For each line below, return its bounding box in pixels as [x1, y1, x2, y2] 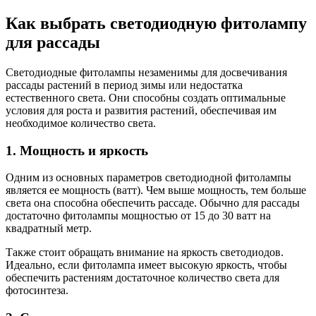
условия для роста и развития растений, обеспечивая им [6, 104, 276, 116]
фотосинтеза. [6, 284, 68, 297]
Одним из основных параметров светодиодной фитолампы [6, 171, 291, 184]
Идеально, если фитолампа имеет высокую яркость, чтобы [6, 259, 287, 272]
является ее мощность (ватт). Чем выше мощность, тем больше [6, 184, 306, 197]
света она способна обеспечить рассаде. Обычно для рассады [6, 197, 300, 209]
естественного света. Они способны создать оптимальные [6, 91, 286, 104]
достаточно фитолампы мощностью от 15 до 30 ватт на [6, 209, 271, 222]
